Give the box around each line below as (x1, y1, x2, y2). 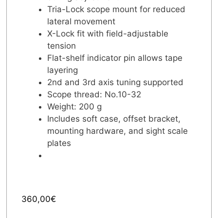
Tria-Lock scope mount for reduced (47, 4, 185, 14)
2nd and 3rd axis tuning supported (47, 77, 183, 87)
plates (47, 138, 71, 148)
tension (47, 40, 76, 51)
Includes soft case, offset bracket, (47, 113, 181, 124)
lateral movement (47, 16, 115, 26)
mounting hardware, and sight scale (47, 126, 188, 136)
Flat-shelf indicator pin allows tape (47, 53, 182, 63)
